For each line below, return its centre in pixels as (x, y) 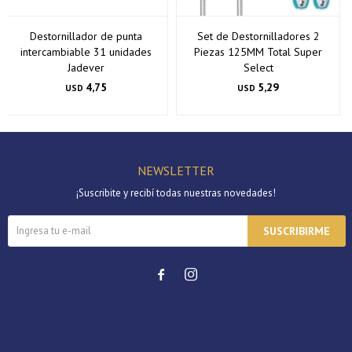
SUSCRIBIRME (297, 231)
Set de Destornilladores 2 (258, 36)
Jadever (86, 67)
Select (258, 67)
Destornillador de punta (86, 36)
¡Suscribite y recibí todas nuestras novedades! (176, 192)
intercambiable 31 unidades (86, 51)
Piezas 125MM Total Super (258, 51)
